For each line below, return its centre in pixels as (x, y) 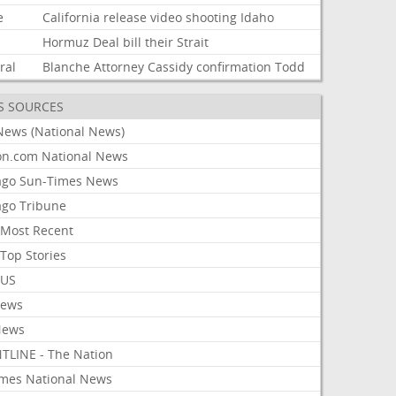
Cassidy (171, 67)
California (72, 17)
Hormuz (66, 42)
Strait (193, 42)
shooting (212, 17)
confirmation (234, 67)
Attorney (119, 67)
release (126, 17)
